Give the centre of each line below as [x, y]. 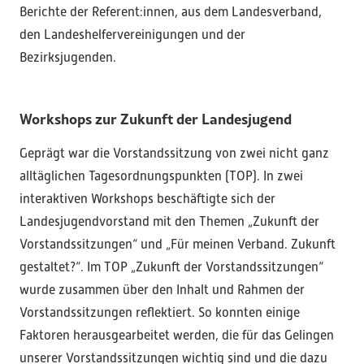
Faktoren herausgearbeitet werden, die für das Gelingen [177, 336]
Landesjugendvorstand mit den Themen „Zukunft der [169, 222]
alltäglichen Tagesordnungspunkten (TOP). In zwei [161, 176]
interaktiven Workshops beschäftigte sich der [147, 199]
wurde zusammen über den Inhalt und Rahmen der [162, 290]
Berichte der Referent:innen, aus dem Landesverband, [171, 12]
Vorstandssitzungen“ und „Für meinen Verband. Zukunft [178, 245]
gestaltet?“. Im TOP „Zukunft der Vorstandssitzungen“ [171, 267]
